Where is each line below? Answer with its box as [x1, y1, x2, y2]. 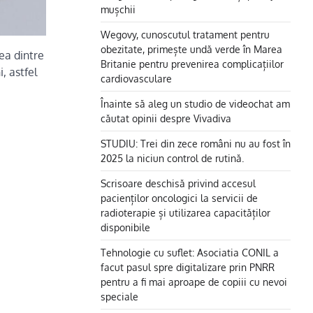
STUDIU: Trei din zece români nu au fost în [101, 137, 291, 150]
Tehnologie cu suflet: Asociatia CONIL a [101, 246, 279, 259]
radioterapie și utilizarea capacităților [101, 206, 270, 219]
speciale [101, 290, 138, 303]
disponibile [101, 221, 150, 233]
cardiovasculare [101, 72, 172, 85]
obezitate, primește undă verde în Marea [101, 43, 282, 55]
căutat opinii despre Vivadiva [101, 112, 234, 124]
